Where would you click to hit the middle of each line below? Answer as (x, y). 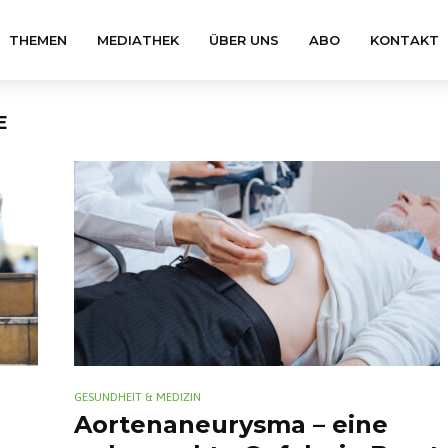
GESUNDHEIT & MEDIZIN (137, 396)
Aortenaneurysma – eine (231, 424)
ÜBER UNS (244, 40)
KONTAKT (404, 40)
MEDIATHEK (138, 40)
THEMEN (38, 40)
